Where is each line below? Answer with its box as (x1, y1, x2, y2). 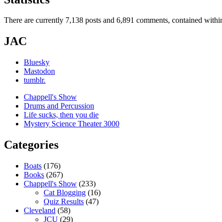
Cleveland (24, 206, 55, 215)
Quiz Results (44, 197, 84, 206)
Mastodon (24, 67, 55, 76)
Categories (4, 138, 58, 152)
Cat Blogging (44, 188, 86, 197)
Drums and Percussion (24, 102, 94, 111)
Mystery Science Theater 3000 (24, 119, 119, 128)
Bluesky (24, 58, 50, 67)
